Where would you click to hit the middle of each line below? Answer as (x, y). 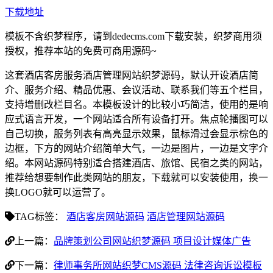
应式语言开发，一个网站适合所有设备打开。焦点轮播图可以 (136, 119)
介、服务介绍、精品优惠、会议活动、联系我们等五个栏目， (136, 90)
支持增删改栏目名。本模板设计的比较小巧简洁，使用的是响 (136, 105)
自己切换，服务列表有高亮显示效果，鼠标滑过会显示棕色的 (136, 134)
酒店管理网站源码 (186, 217)
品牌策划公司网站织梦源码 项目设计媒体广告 (152, 241)
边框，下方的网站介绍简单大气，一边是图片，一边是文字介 (136, 149)
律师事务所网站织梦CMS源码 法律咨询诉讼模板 (158, 266)
